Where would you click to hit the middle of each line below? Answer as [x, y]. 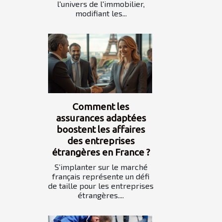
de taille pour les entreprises [101, 186]
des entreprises [101, 141]
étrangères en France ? [101, 152]
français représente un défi [101, 176]
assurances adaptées [101, 118]
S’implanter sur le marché [101, 167]
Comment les [101, 107]
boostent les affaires [101, 130]
